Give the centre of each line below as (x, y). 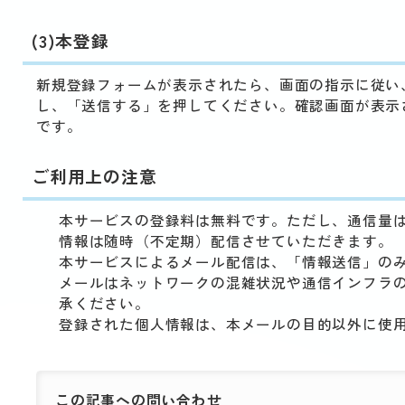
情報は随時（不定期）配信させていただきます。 (226, 241)
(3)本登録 (71, 40)
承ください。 (104, 303)
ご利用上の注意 (94, 176)
